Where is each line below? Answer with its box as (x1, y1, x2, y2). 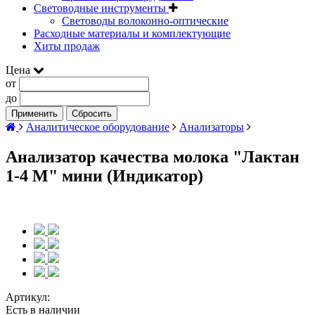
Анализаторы (179, 121, 244, 133)
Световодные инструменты (34, 2, 169, 14)
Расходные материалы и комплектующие (34, 27, 231, 39)
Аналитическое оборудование (26, 121, 169, 133)
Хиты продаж (34, 40, 100, 52)
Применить (11, 108, 58, 119)
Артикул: (6, 290, 50, 303)
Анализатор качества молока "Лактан (6, 147, 300, 166)
